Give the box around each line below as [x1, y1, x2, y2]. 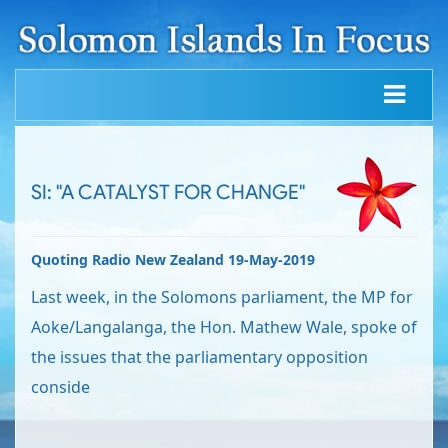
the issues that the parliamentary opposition [31, 346, 368, 369]
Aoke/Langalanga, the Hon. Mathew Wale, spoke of [31, 316, 417, 339]
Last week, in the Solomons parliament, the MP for [31, 286, 413, 309]
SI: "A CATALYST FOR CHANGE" [31, 180, 305, 205]
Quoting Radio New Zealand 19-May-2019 [31, 250, 315, 270]
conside [31, 376, 90, 399]
